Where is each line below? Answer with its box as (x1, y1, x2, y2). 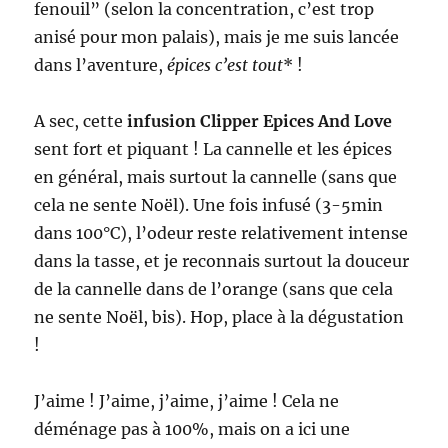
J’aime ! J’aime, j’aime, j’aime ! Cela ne (34, 390, 340, 411)
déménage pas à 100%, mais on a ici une (34, 418, 351, 439)
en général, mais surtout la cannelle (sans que (34, 166, 398, 187)
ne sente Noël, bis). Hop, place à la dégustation (34, 306, 405, 327)
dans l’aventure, (34, 54, 168, 75)
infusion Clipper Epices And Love (127, 110, 393, 131)
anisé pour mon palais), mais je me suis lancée (34, 26, 400, 47)
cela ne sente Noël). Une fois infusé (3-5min (34, 194, 384, 215)
